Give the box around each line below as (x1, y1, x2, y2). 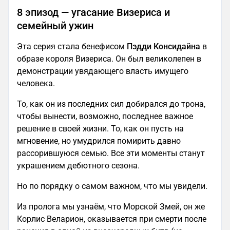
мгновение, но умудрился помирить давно (17, 136, 181, 146)
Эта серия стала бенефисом (17, 42, 127, 52)
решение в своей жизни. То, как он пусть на (17, 124, 184, 134)
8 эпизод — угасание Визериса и (17, 6, 170, 19)
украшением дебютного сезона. (17, 161, 140, 171)
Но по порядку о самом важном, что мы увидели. (17, 181, 207, 191)
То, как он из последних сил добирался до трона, (17, 99, 205, 109)
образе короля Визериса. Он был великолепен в (17, 54, 201, 64)
